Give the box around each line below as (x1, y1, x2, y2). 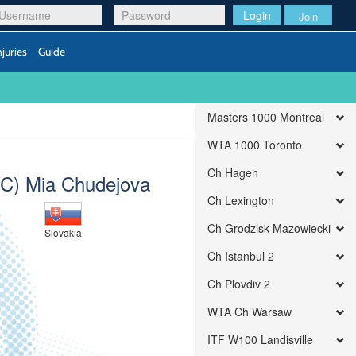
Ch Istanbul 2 (207, 248, 275, 264)
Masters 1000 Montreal (207, 109, 325, 125)
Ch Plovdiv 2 (207, 276, 271, 292)
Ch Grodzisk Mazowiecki (207, 220, 331, 236)
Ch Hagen (207, 164, 259, 180)
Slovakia (44, 226, 83, 239)
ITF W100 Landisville (207, 331, 314, 347)
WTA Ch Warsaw (207, 304, 292, 319)
